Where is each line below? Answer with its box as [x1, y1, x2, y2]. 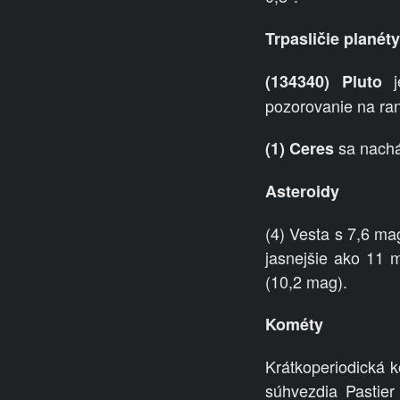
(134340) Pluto [265, 70, 382, 94]
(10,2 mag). [265, 270, 347, 294]
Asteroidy [265, 179, 339, 204]
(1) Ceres [265, 137, 334, 161]
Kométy [265, 312, 323, 337]
